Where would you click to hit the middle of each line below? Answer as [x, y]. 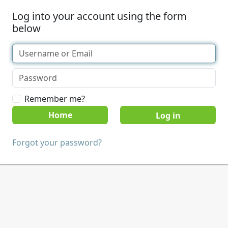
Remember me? [55, 99]
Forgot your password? [57, 142]
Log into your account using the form [99, 16]
